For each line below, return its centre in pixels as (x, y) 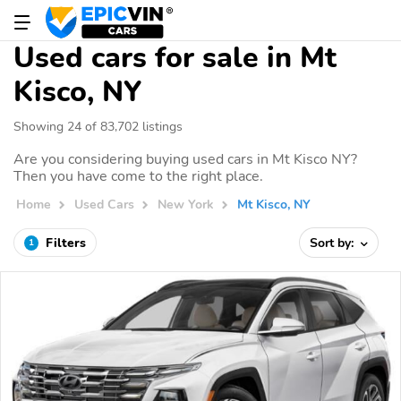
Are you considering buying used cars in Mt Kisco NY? (185, 159)
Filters (66, 243)
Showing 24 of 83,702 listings (98, 126)
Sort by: (334, 243)
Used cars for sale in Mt (175, 58)
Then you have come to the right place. (138, 176)
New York (186, 205)
